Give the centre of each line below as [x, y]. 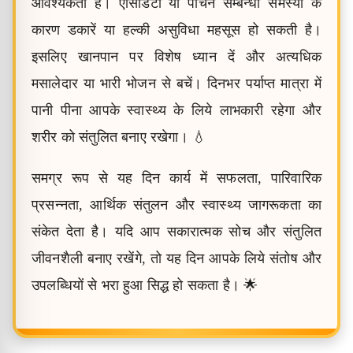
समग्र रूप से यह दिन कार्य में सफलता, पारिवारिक [176, 178]
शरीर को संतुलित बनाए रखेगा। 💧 [119, 137]
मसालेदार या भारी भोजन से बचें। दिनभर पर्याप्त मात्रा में [176, 84]
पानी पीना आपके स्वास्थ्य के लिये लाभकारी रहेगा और [176, 110]
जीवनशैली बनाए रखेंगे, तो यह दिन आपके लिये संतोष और [176, 258]
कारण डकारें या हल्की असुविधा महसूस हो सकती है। [176, 30]
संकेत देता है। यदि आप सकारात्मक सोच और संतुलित [176, 232]
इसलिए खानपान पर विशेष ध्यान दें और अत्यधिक [176, 57]
